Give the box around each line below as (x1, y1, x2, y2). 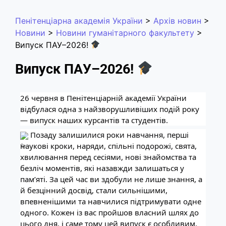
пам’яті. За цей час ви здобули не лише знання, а (20, 174, 202, 185)
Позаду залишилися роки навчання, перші (28, 130, 189, 140)
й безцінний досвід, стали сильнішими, (20, 185, 167, 196)
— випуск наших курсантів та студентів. (20, 115, 168, 125)
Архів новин (153, 15, 201, 26)
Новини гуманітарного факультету (56, 27, 194, 38)
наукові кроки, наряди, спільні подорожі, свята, (20, 141, 197, 151)
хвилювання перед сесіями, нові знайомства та (20, 152, 196, 162)
